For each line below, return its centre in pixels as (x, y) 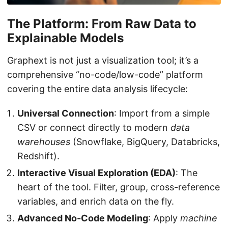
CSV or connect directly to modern (94, 128)
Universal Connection (66, 113)
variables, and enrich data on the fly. (96, 202)
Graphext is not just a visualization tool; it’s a (103, 61)
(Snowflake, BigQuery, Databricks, (145, 142)
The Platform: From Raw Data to (102, 24)
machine (199, 218)
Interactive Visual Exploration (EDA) (96, 173)
